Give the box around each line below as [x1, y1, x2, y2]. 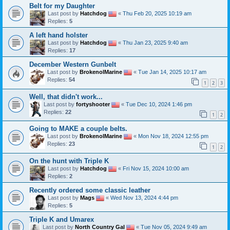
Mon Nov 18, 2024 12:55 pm [138, 133, 208, 140]
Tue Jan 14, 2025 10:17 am [138, 68, 206, 75]
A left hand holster [29, 31, 88, 39]
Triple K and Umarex [29, 215, 94, 223]
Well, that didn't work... [29, 92, 103, 101]
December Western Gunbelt [29, 61, 116, 68]
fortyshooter [76, 101, 110, 107]
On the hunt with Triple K [29, 157, 109, 165]
